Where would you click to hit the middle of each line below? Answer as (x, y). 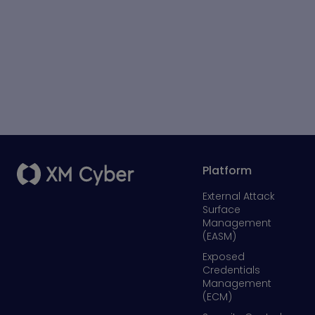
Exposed (224, 257)
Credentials (232, 270)
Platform (227, 171)
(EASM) (220, 236)
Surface (222, 210)
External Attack (239, 196)
